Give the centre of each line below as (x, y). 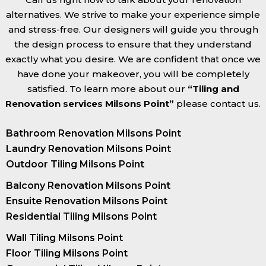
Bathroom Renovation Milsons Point (94, 133)
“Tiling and (213, 88)
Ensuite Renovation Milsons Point (87, 201)
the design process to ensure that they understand (133, 44)
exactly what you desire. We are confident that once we (133, 59)
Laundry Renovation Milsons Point (88, 148)
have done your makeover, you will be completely (133, 74)
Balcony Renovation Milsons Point (88, 185)
